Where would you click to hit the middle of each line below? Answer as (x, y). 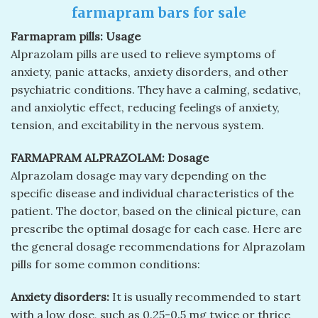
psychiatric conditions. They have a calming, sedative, (156, 90)
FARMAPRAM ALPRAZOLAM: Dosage (110, 158)
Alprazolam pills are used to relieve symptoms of (143, 54)
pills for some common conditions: (105, 264)
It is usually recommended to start (205, 296)
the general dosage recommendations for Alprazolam (158, 247)
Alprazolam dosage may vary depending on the (138, 176)
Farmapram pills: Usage (76, 37)
